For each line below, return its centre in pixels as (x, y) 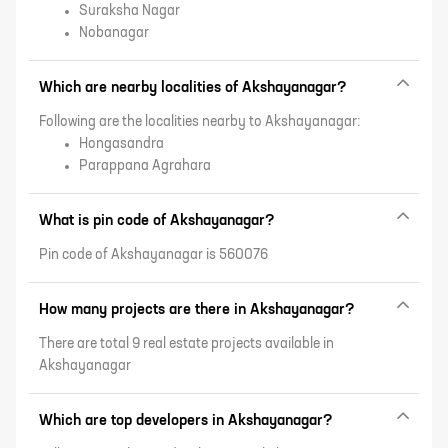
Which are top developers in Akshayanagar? (186, 420)
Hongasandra (121, 143)
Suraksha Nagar (129, 10)
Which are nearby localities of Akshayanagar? (193, 87)
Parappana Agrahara (145, 165)
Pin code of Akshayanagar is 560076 (153, 254)
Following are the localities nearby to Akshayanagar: (199, 121)
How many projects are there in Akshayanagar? (197, 309)
